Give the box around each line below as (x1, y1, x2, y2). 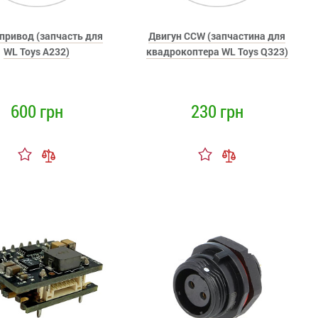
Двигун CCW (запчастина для (148, 29, 286, 43)
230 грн (190, 99, 243, 123)
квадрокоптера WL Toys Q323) (146, 45, 288, 58)
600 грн (10, 99, 63, 123)
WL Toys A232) (4, 45, 70, 58)
